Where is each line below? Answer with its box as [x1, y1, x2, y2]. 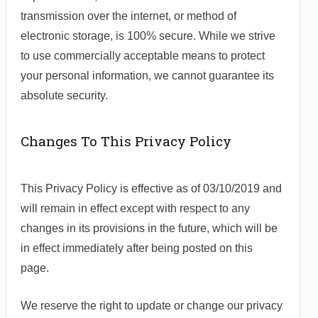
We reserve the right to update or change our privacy [21, 300, 283, 312]
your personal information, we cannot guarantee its [21, 70, 274, 82]
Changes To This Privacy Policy [21, 132, 231, 150]
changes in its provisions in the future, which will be [21, 222, 278, 235]
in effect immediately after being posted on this [21, 242, 253, 255]
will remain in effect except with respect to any [21, 202, 250, 215]
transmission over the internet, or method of [21, 10, 236, 23]
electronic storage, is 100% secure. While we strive [21, 30, 275, 43]
